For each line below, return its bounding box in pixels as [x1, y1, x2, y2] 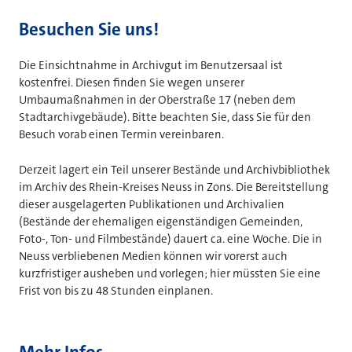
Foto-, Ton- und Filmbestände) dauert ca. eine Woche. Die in [19, 230, 322, 247]
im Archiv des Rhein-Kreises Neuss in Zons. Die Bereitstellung [19, 178, 328, 195]
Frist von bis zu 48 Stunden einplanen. [19, 282, 213, 299]
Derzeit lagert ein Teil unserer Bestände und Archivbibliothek [19, 161, 330, 178]
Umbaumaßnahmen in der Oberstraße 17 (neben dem [19, 92, 295, 108]
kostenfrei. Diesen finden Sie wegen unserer [19, 75, 244, 91]
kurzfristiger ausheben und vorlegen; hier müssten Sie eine [19, 265, 321, 281]
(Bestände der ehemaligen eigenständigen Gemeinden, [19, 213, 302, 229]
